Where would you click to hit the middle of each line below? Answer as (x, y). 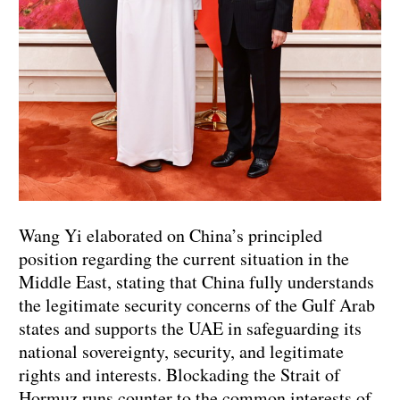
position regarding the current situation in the (184, 259)
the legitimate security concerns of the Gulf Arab (197, 305)
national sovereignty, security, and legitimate (181, 352)
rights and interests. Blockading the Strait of (179, 375)
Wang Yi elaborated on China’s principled (171, 236)
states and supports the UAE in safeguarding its (190, 329)
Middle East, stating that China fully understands (196, 282)
